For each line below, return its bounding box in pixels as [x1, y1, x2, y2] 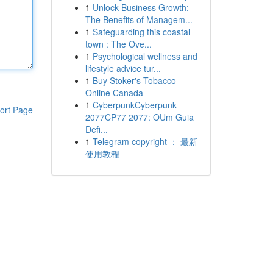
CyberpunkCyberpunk [92, 99, 177, 111]
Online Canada [85, 87, 143, 99]
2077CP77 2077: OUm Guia [85, 111, 194, 123]
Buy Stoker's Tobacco [92, 74, 176, 87]
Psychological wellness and [92, 50, 197, 62]
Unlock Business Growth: [92, 1, 189, 13]
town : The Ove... [85, 38, 152, 50]
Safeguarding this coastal [92, 26, 190, 38]
